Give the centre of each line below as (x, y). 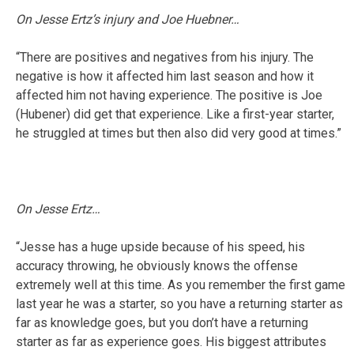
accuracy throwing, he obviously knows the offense (157, 265)
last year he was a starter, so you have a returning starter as (179, 303)
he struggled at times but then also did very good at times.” (179, 133)
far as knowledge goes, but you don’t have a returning (162, 322)
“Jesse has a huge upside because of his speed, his (160, 247)
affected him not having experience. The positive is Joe (169, 95)
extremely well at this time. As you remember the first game (181, 284)
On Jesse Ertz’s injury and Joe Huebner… (128, 19)
